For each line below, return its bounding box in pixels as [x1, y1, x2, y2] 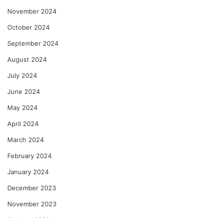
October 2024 [7, 23, 50, 31]
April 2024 [7, 119, 38, 127]
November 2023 [7, 200, 56, 208]
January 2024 [7, 167, 49, 176]
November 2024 [7, 7, 56, 15]
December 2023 [7, 183, 56, 192]
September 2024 [7, 39, 58, 47]
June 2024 [7, 87, 40, 95]
